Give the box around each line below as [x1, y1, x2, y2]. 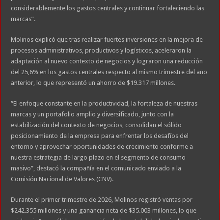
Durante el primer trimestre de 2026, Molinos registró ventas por [11, 196, 193, 204]
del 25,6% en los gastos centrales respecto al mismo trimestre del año [11, 68, 208, 76]
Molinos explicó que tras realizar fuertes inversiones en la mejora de [11, 36, 203, 44]
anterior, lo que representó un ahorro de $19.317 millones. [11, 79, 176, 87]
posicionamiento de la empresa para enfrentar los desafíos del [11, 132, 189, 140]
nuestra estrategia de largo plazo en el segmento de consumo [11, 154, 186, 162]
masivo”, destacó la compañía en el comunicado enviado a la [11, 165, 182, 172]
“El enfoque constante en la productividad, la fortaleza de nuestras [11, 100, 198, 108]
